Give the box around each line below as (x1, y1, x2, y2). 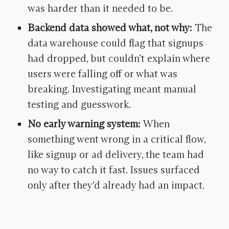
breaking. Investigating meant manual (28, 83, 196, 95)
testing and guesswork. (28, 98, 131, 110)
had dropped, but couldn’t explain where (28, 52, 210, 64)
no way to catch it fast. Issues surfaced (28, 164, 200, 176)
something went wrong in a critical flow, (28, 133, 205, 145)
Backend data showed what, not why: (28, 21, 195, 34)
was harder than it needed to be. (28, 2, 173, 14)
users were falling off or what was (28, 67, 177, 80)
